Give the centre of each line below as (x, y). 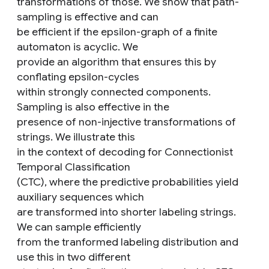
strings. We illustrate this (76, 137)
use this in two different (74, 257)
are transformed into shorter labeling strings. (126, 212)
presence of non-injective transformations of (126, 122)
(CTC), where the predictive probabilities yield (128, 182)
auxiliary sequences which (80, 197)
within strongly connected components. (114, 92)
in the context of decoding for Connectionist (125, 152)
